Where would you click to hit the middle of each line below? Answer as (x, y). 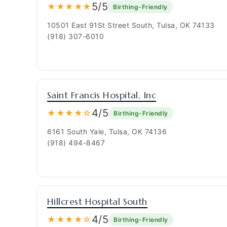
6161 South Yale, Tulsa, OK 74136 (107, 131)
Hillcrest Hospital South (97, 201)
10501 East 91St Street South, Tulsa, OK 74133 (131, 25)
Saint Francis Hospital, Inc (102, 95)
